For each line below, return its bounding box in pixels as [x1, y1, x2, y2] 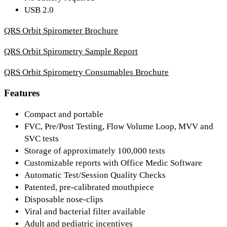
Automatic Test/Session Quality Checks [24, 170, 166, 180]
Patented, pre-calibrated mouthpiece [24, 182, 154, 193]
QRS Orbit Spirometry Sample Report [4, 46, 138, 56]
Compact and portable [24, 109, 103, 120]
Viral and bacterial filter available [24, 207, 145, 217]
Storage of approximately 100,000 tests [24, 146, 165, 156]
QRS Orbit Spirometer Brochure [4, 25, 118, 35]
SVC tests [24, 134, 59, 144]
